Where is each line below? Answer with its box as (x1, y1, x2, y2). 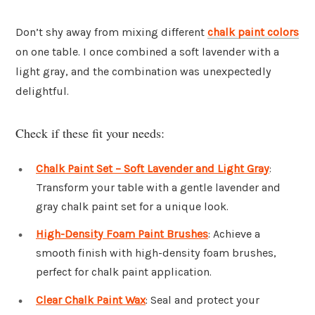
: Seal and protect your (146, 293, 259, 307)
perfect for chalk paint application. (36, 265, 212, 279)
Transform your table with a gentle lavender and (36, 180, 281, 194)
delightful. (15, 84, 69, 98)
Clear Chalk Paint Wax (36, 293, 146, 307)
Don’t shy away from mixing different (15, 25, 207, 39)
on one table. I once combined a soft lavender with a (15, 45, 279, 59)
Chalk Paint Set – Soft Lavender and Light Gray (36, 161, 269, 175)
